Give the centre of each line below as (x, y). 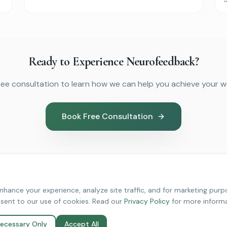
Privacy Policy (147, 201)
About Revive (147, 214)
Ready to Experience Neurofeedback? (113, 61)
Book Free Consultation (107, 116)
